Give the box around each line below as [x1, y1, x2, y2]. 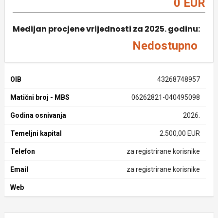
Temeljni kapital [10, 129, 62, 137]
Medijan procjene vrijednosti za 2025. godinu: [13, 23, 200, 35]
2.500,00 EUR [159, 129, 200, 137]
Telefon [10, 147, 35, 155]
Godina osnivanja [10, 111, 66, 119]
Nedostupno [132, 39, 198, 53]
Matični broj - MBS [10, 93, 70, 101]
